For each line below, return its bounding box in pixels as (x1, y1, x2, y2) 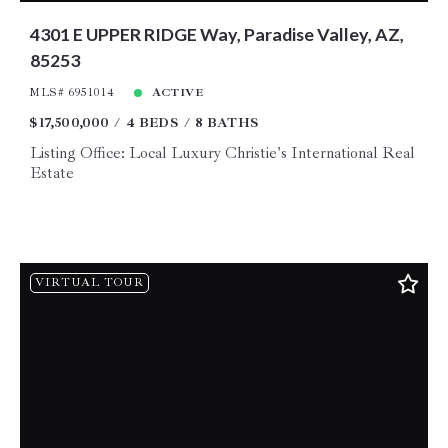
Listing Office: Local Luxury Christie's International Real (29, 143, 415, 164)
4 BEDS (125, 114, 179, 132)
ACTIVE (151, 85, 204, 101)
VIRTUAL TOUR (34, 274, 144, 290)
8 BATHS (194, 114, 260, 132)
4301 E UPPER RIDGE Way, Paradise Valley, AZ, (29, 23, 404, 46)
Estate (29, 163, 74, 184)
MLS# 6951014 (29, 85, 115, 101)
